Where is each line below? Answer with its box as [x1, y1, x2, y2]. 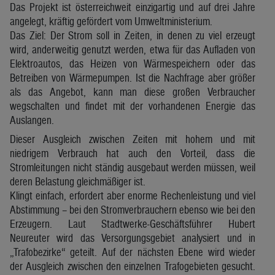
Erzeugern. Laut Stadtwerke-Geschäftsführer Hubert [10, 217, 255, 230]
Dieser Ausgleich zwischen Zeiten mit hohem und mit [10, 132, 255, 145]
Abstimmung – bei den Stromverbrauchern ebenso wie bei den [10, 203, 255, 216]
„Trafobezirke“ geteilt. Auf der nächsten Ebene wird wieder [10, 245, 255, 258]
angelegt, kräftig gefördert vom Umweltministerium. [10, 14, 212, 28]
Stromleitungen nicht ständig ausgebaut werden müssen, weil [10, 160, 255, 174]
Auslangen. [10, 113, 54, 126]
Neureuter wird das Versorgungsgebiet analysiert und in [10, 231, 255, 244]
